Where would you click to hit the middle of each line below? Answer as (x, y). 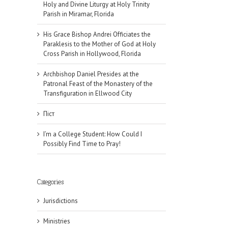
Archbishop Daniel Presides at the (91, 74)
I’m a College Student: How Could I (93, 134)
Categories (50, 182)
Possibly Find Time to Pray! (82, 144)
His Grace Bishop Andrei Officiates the (97, 35)
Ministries (57, 221)
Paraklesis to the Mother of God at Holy (99, 44)
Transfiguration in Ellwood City (88, 94)
